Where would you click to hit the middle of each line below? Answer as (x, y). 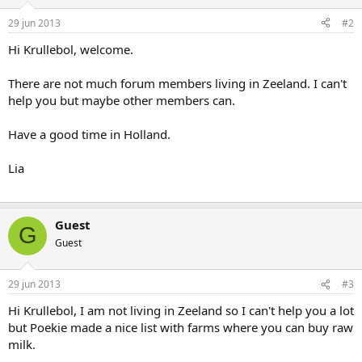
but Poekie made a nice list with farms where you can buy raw (181, 328)
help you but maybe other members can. (122, 100)
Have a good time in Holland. (89, 134)
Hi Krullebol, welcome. (71, 49)
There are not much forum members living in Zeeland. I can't (177, 83)
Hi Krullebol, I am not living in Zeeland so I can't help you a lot (181, 311)
